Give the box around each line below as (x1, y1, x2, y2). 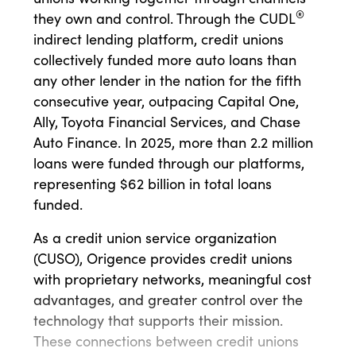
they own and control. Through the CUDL (33, 9, 296, 29)
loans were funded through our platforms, (33, 153, 304, 173)
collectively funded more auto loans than (33, 50, 296, 70)
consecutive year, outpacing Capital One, (33, 91, 299, 111)
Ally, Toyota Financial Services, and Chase (33, 112, 300, 132)
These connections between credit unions (33, 331, 299, 351)
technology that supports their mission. (33, 311, 283, 331)
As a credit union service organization (33, 228, 277, 248)
